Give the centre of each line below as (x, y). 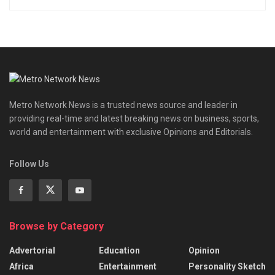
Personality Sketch (227, 267)
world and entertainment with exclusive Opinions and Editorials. (131, 132)
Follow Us (29, 164)
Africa (21, 267)
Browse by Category (56, 227)
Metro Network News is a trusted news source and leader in (123, 105)
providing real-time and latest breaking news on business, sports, (134, 119)
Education (119, 251)
